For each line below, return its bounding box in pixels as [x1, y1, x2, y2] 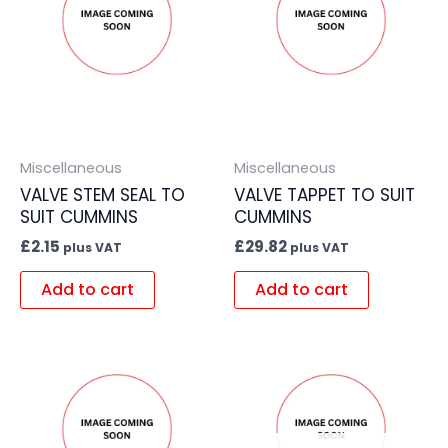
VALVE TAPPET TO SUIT [234, 183, 415, 208]
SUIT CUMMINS [20, 205, 138, 230]
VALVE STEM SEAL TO [20, 183, 185, 208]
